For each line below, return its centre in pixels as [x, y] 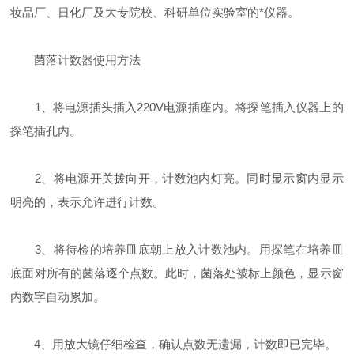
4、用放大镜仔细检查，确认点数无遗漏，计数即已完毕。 [174, 344]
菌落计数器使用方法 [76, 59]
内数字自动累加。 [58, 296]
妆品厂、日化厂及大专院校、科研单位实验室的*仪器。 [155, 12]
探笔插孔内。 [46, 130]
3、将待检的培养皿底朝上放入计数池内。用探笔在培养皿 [177, 249]
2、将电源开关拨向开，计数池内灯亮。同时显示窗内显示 [177, 178]
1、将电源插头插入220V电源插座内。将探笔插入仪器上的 [177, 107]
